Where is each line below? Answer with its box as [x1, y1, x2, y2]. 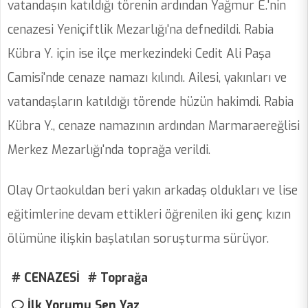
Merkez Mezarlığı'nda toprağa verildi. [8, 142, 210, 159]
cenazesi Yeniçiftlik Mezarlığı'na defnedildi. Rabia [8, 21, 274, 38]
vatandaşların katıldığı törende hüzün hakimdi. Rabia [8, 93, 294, 111]
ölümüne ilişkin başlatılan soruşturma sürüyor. [8, 230, 272, 247]
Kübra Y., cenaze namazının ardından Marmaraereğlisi [8, 118, 300, 135]
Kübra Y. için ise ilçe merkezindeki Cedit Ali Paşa [8, 45, 271, 63]
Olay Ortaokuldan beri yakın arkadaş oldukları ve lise [8, 182, 298, 199]
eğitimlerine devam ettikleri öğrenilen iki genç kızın [8, 206, 291, 223]
